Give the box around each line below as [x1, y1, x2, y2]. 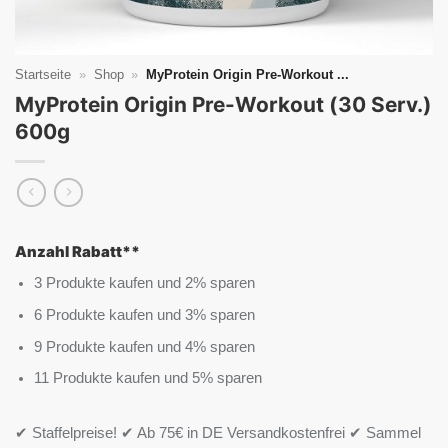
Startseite [15, 68, 71, 82]
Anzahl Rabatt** [15, 243, 140, 262]
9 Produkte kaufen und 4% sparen [34, 338, 256, 355]
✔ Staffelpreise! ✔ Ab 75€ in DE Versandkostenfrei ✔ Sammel [15, 425, 421, 442]
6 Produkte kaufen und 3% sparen [34, 306, 256, 323]
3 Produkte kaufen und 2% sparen [34, 274, 256, 291]
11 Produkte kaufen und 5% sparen [34, 370, 263, 387]
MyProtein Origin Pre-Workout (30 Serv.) [15, 92, 432, 118]
